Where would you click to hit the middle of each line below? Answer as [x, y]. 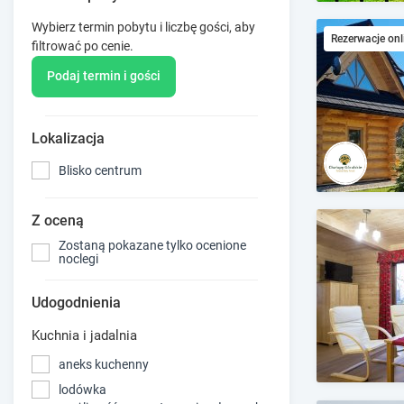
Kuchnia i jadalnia [84, 336]
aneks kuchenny [104, 364]
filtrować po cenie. [83, 46]
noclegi [78, 259]
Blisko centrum [100, 170]
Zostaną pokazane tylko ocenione [152, 246]
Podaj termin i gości [104, 76]
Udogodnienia [76, 303]
